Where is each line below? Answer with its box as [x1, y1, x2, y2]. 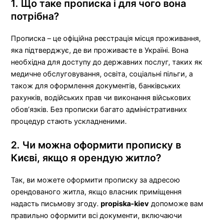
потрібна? [11, 10, 60, 23]
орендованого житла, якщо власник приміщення [11, 187, 182, 197]
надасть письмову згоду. [11, 199, 101, 209]
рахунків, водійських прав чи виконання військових [11, 93, 191, 103]
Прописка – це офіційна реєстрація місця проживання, [11, 34, 201, 43]
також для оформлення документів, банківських [11, 81, 181, 91]
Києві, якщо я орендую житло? [11, 152, 162, 164]
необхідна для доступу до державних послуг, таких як [11, 58, 203, 67]
